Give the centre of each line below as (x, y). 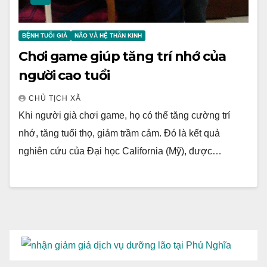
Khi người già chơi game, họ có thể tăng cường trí (124, 115)
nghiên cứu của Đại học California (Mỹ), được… (120, 151)
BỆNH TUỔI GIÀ (45, 35)
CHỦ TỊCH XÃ (55, 98)
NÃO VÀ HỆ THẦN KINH (108, 35)
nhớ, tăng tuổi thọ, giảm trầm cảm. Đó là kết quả (119, 133)
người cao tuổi (64, 75)
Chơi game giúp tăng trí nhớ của (122, 56)
